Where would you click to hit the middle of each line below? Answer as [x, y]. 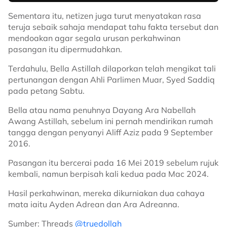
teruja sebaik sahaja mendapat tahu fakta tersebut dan [113, 27]
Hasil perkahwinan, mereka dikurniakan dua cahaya [106, 193]
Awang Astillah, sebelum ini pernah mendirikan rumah [110, 121]
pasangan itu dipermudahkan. [65, 49]
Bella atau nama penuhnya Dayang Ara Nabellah [102, 110]
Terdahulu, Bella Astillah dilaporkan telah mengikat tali [112, 69]
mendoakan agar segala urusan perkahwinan [94, 38]
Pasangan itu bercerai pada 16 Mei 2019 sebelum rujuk [113, 163]
